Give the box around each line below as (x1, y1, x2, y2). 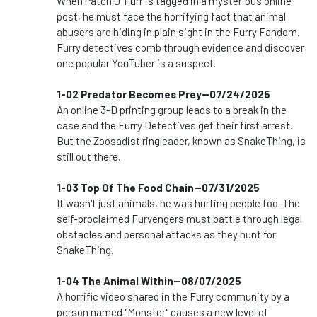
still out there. (57, 150, 120, 163)
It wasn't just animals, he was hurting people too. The (57, 197, 300, 210)
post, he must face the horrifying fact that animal (57, 10, 286, 23)
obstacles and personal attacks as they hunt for (57, 228, 276, 241)
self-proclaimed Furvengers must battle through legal (57, 212, 302, 226)
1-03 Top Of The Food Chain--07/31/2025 (57, 181, 260, 195)
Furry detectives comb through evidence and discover (57, 41, 304, 54)
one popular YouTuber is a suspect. (57, 57, 216, 70)
